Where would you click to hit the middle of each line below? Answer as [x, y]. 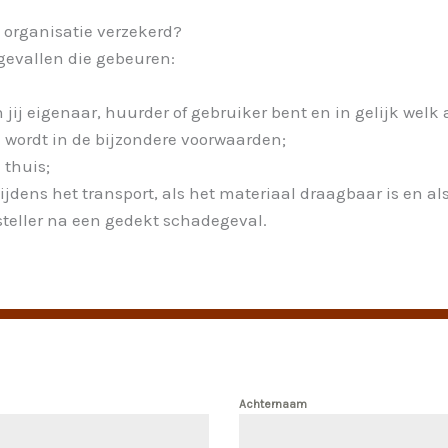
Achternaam [273, 403]
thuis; [28, 166]
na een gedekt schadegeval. [155, 220]
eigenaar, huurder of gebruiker [147, 112]
